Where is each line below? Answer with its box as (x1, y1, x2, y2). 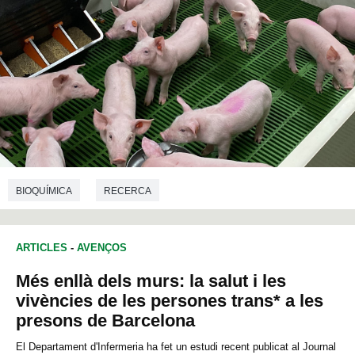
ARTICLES (16, 242, 67, 254)
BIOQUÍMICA (16, 185, 72, 197)
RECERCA (104, 185, 151, 197)
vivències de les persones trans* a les (16, 291, 323, 311)
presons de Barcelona (16, 311, 195, 331)
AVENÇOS (77, 242, 127, 254)
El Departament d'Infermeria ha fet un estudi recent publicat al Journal (16, 341, 336, 353)
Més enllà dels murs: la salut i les (16, 271, 286, 292)
